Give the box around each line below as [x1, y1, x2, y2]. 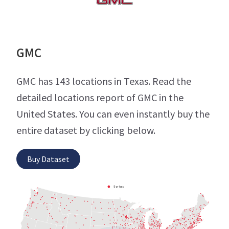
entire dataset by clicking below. [16, 124, 155, 137]
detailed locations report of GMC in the [16, 91, 184, 104]
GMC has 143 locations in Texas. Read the [16, 75, 191, 88]
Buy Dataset [27, 154, 70, 165]
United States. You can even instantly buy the [16, 107, 210, 121]
